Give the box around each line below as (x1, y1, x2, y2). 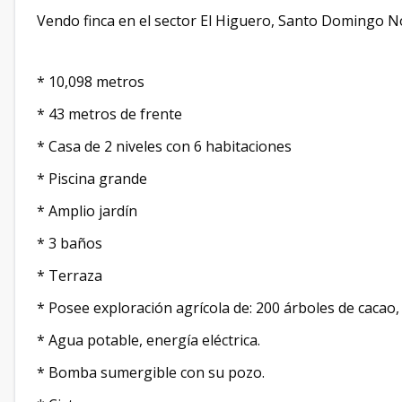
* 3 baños (37, 233, 106, 253)
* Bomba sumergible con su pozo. (37, 363, 268, 382)
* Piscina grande (37, 169, 147, 188)
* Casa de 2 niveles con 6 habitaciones (37, 136, 295, 156)
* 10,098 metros (37, 72, 148, 92)
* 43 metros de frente (37, 104, 182, 124)
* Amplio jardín (37, 201, 141, 221)
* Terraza (37, 266, 106, 285)
